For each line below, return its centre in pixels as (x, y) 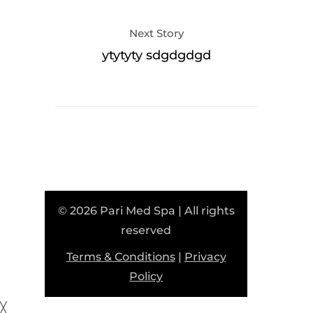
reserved (146, 230)
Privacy (205, 257)
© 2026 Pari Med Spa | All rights (146, 211)
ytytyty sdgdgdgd (156, 55)
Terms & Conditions (121, 257)
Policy (146, 276)
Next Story (156, 33)
